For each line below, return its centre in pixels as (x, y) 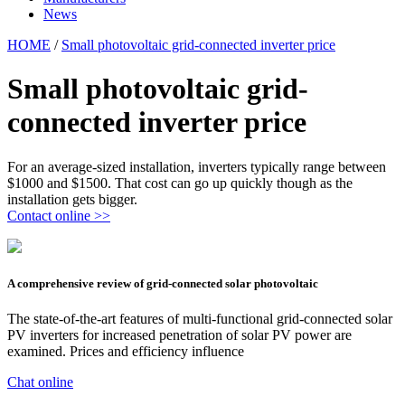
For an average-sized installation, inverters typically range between (197, 166)
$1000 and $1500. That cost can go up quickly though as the (180, 183)
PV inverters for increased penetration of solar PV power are (179, 335)
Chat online (40, 382)
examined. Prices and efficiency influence (126, 352)
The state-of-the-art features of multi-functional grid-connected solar (200, 319)
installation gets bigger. (72, 199)
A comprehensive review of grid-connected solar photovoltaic (163, 284)
